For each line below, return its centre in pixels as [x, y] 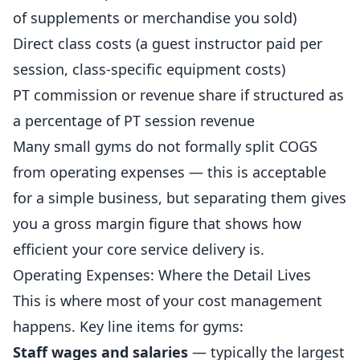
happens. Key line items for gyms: [128, 326]
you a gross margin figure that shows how [157, 223]
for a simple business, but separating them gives [180, 198]
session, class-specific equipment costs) [149, 69]
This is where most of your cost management [168, 301]
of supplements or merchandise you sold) [155, 18]
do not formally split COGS [225, 146]
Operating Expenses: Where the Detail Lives [162, 275]
